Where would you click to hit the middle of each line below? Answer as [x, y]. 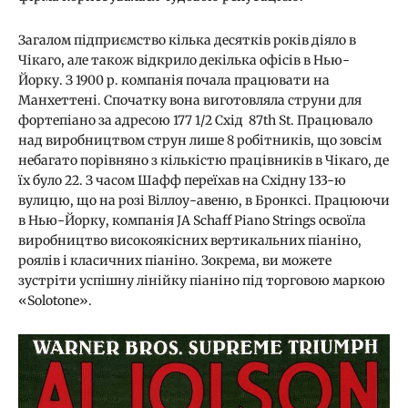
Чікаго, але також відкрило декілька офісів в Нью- [184, 60]
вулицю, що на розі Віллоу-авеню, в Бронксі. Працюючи [204, 200]
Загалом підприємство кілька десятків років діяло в [187, 40]
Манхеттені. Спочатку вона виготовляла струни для [190, 100]
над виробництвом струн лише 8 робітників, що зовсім [200, 140]
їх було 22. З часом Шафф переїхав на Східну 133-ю [182, 180]
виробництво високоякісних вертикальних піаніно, [190, 240]
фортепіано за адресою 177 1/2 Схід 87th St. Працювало [195, 120]
